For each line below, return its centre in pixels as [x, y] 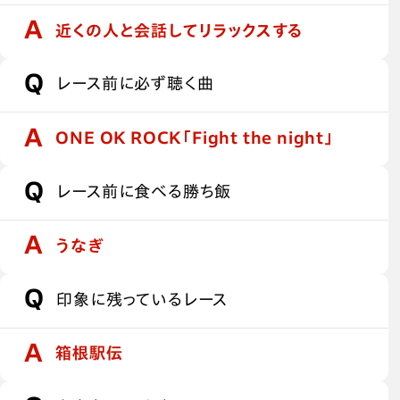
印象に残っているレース [142, 299]
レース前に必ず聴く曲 [135, 83]
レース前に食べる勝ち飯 [144, 191]
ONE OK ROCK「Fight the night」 [195, 138]
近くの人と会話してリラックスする [180, 30]
